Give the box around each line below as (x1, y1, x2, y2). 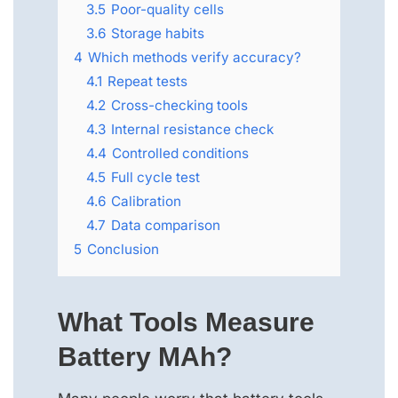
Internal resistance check (111, 120, 274, 138)
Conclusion (87, 240, 159, 258)
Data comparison (111, 216, 220, 234)
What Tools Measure (58, 306, 314, 337)
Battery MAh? (58, 341, 232, 371)
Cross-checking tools (111, 96, 248, 114)
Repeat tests (107, 72, 187, 90)
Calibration (111, 192, 181, 210)
